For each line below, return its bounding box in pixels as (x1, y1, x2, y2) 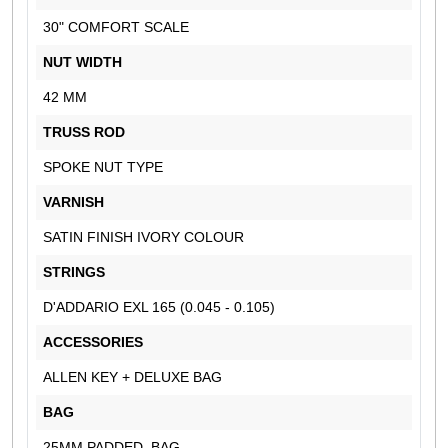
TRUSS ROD (43, 123, 129, 140)
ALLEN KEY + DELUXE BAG (43, 368, 222, 385)
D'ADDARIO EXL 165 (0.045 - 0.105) (43, 298, 275, 315)
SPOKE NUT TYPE (43, 158, 163, 175)
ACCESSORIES (43, 333, 143, 350)
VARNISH (43, 193, 104, 210)
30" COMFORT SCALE (43, 18, 189, 35)
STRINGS (43, 263, 105, 280)
